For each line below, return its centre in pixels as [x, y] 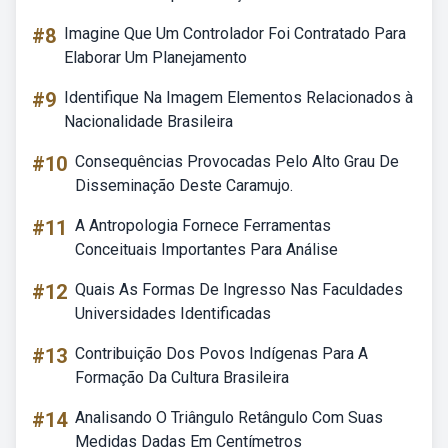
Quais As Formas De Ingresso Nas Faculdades [239, 289]
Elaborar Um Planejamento [155, 57]
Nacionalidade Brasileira [148, 121]
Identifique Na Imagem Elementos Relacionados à [238, 97]
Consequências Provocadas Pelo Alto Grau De [237, 161]
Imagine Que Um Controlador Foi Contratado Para [235, 33]
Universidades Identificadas [173, 313]
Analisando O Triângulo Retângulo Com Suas [229, 417]
